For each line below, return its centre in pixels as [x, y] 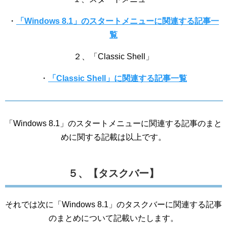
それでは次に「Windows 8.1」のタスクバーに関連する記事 [113, 204]
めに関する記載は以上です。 [113, 137]
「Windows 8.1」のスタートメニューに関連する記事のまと [113, 123]
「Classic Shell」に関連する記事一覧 [118, 78]
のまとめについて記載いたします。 [113, 218]
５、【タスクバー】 [113, 173]
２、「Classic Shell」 [113, 56]
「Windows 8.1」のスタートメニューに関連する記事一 [118, 21]
